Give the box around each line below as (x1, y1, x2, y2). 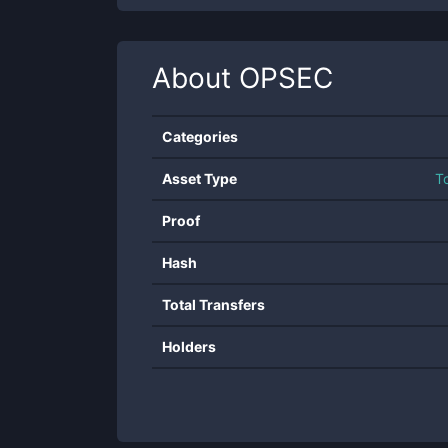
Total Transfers (162, 296, 265, 313)
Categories (162, 128, 238, 145)
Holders (162, 338, 216, 355)
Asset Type (162, 170, 237, 187)
